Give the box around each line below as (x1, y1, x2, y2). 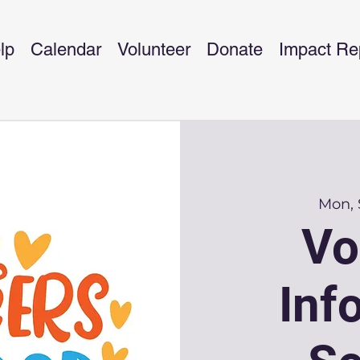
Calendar (31, 39, 101, 59)
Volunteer (117, 39, 190, 59)
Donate (207, 39, 263, 59)
